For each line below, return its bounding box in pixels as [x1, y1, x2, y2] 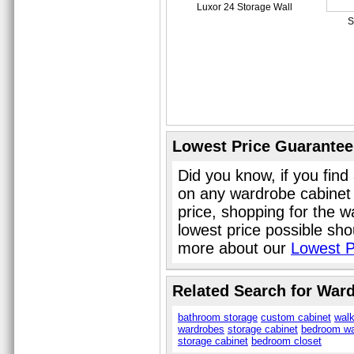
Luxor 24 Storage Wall [197, 2, 292, 13]
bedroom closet [251, 335, 322, 347]
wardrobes [178, 323, 224, 335]
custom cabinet [261, 311, 331, 323]
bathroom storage [178, 311, 258, 323]
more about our [178, 239, 291, 257]
